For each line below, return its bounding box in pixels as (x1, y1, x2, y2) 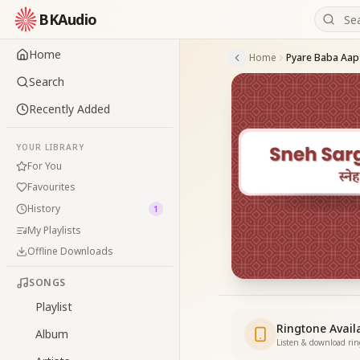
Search (29, 74, 64, 89)
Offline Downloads (27, 244, 113, 258)
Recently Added (29, 101, 110, 117)
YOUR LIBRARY (16, 141, 84, 153)
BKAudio (39, 10, 97, 29)
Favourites (27, 180, 76, 194)
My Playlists (27, 223, 81, 237)
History (27, 202, 60, 215)
